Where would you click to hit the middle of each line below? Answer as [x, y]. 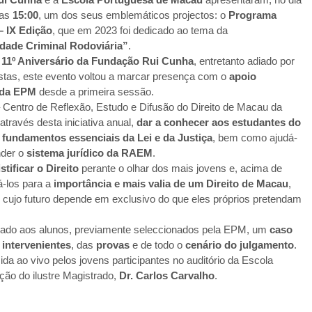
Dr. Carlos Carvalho [167, 276]
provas [113, 245]
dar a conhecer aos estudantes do [219, 123]
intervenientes [37, 245]
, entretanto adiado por [244, 61]
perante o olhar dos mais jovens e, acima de [181, 169]
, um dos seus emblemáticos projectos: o [134, 15]
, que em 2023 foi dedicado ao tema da [140, 31]
